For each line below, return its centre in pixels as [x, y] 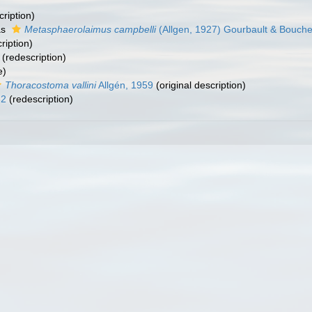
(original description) [200, 85]
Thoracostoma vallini [50, 85]
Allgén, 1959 [125, 85]
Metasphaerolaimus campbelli [90, 29]
